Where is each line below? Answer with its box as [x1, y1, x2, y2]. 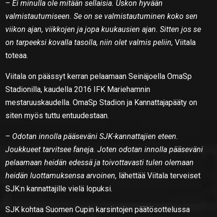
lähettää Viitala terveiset [117, 170, 201, 180]
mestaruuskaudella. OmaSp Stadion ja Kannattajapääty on [5, 97, 198, 107]
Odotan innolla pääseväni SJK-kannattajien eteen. [12, 131, 179, 141]
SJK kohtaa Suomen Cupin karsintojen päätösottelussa [5, 204, 190, 214]
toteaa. [5, 50, 29, 60]
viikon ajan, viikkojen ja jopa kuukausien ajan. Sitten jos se [5, 24, 201, 34]
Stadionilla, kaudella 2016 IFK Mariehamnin [5, 84, 151, 94]
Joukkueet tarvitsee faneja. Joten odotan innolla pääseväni [5, 144, 203, 154]
